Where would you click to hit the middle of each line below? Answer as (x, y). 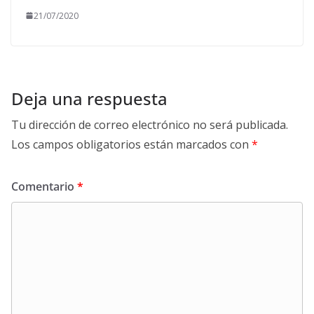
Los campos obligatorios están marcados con (131, 144)
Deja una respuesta (89, 98)
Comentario (44, 186)
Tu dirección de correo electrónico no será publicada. (150, 124)
